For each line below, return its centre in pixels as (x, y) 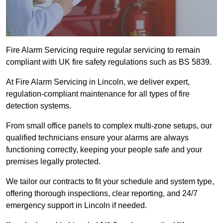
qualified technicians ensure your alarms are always (97, 138)
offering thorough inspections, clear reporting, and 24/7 (102, 194)
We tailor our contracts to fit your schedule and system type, (110, 182)
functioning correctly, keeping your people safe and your (104, 150)
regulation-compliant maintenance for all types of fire (98, 94)
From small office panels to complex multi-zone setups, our (109, 126)
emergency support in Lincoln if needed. (76, 206)
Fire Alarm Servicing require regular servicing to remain (103, 50)
